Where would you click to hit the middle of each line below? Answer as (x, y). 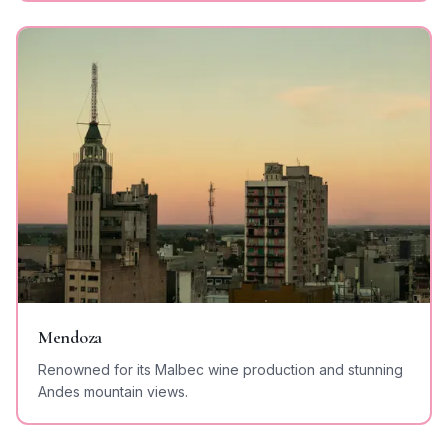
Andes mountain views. (113, 392)
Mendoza (70, 337)
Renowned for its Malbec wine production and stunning (220, 370)
